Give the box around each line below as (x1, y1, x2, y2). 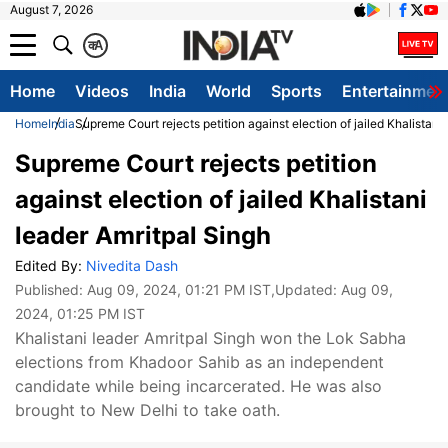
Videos (75, 81, 129, 101)
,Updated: (271, 281, 341, 298)
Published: (15, 281, 87, 298)
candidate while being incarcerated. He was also (15, 376, 382, 396)
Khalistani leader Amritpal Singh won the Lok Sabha (15, 328, 406, 348)
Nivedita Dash (86, 257, 178, 274)
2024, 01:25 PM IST (15, 305, 145, 322)
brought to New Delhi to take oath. (15, 400, 280, 420)
